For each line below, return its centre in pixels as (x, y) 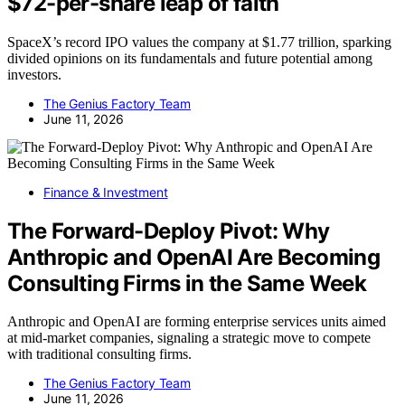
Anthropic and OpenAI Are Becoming (194, 257)
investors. (34, 74)
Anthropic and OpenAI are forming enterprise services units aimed (197, 322)
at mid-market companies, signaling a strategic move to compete (189, 338)
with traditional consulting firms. (99, 354)
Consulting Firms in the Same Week (187, 283)
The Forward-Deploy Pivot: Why (169, 231)
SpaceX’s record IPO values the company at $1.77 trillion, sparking (199, 42)
